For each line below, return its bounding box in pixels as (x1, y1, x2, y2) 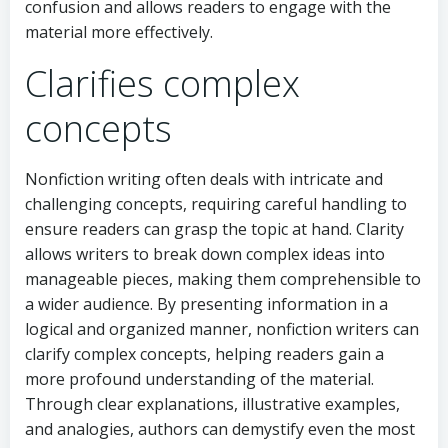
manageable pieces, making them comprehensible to (25, 268, 421, 291)
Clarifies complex (25, 59, 300, 109)
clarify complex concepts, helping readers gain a (25, 343, 384, 366)
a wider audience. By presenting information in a (25, 293, 388, 316)
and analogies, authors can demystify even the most (25, 418, 415, 441)
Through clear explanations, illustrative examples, (25, 393, 400, 416)
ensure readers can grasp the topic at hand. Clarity (25, 218, 404, 241)
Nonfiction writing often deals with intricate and (25, 168, 383, 191)
